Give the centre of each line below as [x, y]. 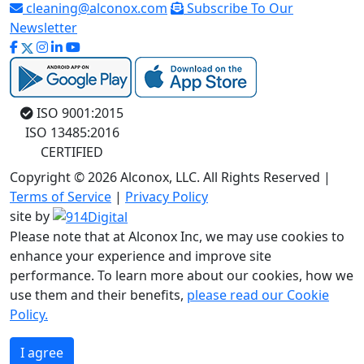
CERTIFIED [72, 152]
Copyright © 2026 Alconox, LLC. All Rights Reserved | [170, 177]
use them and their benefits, [98, 295]
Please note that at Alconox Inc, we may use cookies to [177, 237]
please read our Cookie [258, 295]
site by [30, 216]
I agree [42, 353]
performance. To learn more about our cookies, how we [182, 276]
